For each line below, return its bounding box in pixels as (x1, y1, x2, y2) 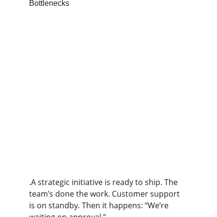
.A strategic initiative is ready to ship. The (29, 177, 180, 187)
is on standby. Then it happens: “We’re (29, 200, 170, 211)
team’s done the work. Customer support (29, 188, 182, 199)
